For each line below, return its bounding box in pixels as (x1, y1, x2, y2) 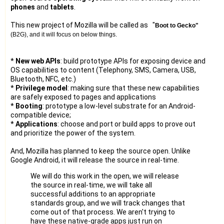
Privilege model (15, 83, 67, 92)
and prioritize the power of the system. (10, 128, 135, 137)
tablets (50, 2, 74, 11)
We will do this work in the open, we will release (30, 171, 179, 180)
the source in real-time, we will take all (30, 180, 152, 189)
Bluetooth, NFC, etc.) (10, 74, 76, 83)
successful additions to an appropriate (30, 189, 155, 198)
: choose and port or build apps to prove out (57, 119, 195, 128)
